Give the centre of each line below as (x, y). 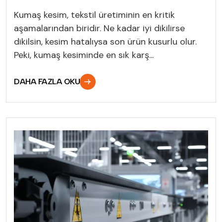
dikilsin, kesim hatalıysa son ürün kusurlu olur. (105, 41)
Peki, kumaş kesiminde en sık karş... (84, 55)
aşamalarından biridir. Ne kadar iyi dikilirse (99, 28)
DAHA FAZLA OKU (47, 81)
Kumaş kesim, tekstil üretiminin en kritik (94, 15)
